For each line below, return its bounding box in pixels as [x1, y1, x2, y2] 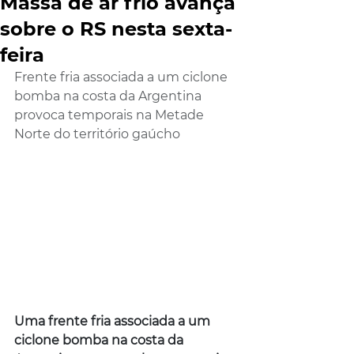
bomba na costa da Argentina [14, 88, 205, 104]
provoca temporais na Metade [14, 107, 207, 122]
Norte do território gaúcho [14, 126, 180, 141]
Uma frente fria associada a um [14, 314, 213, 330]
